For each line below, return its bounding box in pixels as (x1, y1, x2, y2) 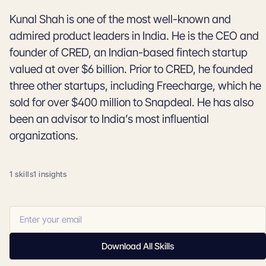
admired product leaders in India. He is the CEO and (9, 29, 259, 43)
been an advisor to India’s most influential (9, 112, 209, 126)
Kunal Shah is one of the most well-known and (9, 12, 231, 26)
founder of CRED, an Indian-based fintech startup (9, 46, 248, 59)
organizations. (9, 129, 78, 142)
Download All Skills (102, 240, 174, 252)
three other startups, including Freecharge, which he (9, 79, 261, 93)
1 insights (33, 169, 67, 179)
